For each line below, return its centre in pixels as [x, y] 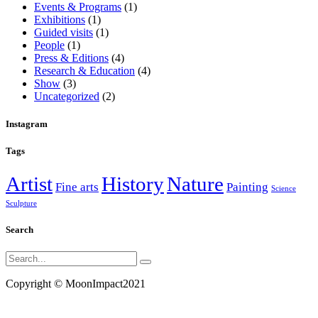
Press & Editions [71, 57]
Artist [29, 184]
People [49, 45]
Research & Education [84, 70]
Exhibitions [60, 19]
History [133, 184]
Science [284, 189]
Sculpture [21, 204]
